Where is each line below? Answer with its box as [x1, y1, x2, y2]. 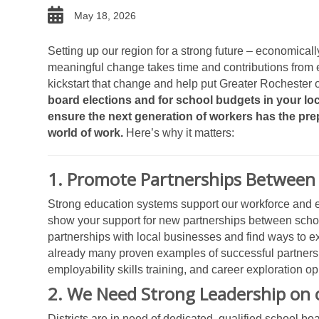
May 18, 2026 [74, 10, 136, 21]
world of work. [48, 127, 126, 139]
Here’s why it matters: [126, 127, 234, 139]
